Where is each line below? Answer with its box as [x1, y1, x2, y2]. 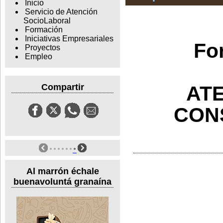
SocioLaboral [23, 16, 71, 25]
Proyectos [24, 43, 60, 52]
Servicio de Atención [24, 7, 98, 16]
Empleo [24, 52, 52, 61]
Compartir [41, 82, 84, 92]
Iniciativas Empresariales [24, 34, 113, 43]
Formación [24, 25, 63, 34]
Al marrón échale [26, 166, 99, 176]
